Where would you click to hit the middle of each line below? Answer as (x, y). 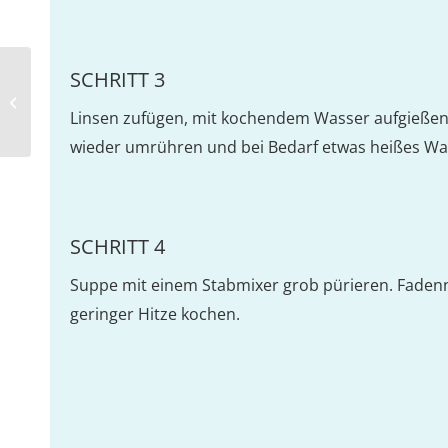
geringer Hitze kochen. (155, 313)
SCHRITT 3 (117, 79)
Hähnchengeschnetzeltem (113, 111)
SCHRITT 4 (117, 246)
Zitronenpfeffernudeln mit (113, 90)
